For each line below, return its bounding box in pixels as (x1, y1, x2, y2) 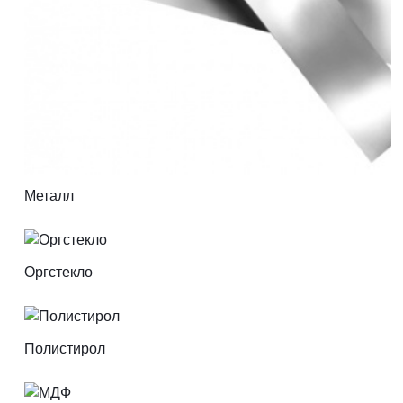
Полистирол (23, 341, 105, 356)
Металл (23, 188, 74, 203)
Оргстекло (23, 264, 93, 280)
